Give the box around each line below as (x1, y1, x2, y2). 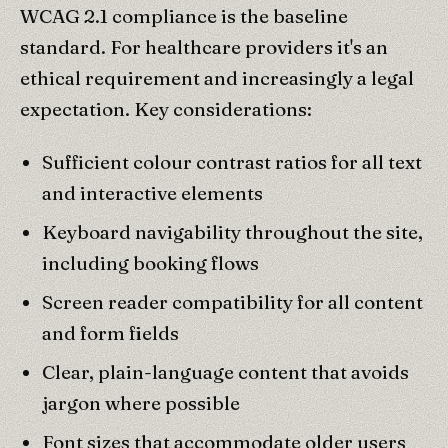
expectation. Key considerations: (20, 96, 312, 121)
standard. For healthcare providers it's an (20, 34, 388, 59)
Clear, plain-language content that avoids (42, 359, 409, 384)
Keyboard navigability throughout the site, (42, 219, 423, 244)
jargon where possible (42, 390, 240, 415)
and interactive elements (42, 180, 263, 205)
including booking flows (42, 250, 259, 275)
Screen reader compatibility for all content (42, 289, 423, 314)
